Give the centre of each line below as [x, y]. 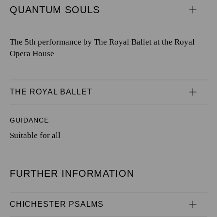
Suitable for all [35, 135]
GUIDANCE [29, 120]
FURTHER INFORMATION [72, 173]
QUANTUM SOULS [55, 10]
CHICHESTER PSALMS [57, 204]
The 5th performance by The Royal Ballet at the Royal [102, 42]
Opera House [32, 54]
